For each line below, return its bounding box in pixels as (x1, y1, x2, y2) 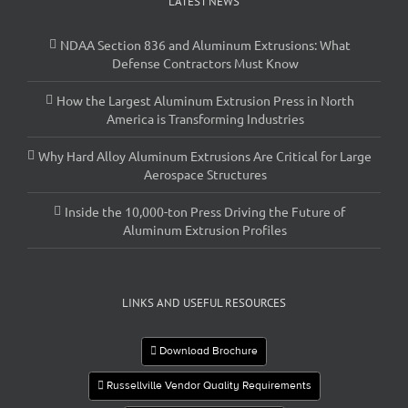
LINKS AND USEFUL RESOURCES (122, 294, 286, 311)
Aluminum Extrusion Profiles (123, 220, 287, 238)
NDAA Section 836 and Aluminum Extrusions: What (59, 36, 351, 53)
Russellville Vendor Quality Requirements (103, 378, 311, 393)
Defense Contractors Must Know (111, 54, 299, 71)
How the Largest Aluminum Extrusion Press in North (56, 91, 354, 108)
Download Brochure (157, 343, 258, 359)
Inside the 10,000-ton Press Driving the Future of (65, 202, 345, 219)
